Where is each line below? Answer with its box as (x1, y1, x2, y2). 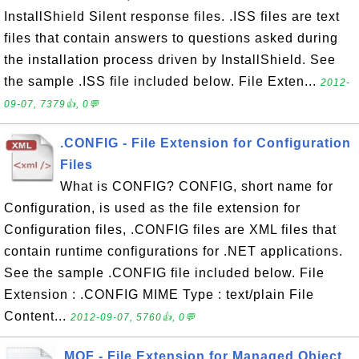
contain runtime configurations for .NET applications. (4, 244, 343, 258)
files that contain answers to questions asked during (4, 31, 338, 45)
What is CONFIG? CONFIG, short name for (60, 179, 333, 193)
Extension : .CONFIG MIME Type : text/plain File (4, 288, 314, 301)
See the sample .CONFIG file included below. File (4, 266, 325, 280)
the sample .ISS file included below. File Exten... (4, 75, 321, 88)
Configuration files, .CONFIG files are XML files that (4, 223, 337, 236)
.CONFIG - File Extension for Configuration (60, 136, 351, 150)
